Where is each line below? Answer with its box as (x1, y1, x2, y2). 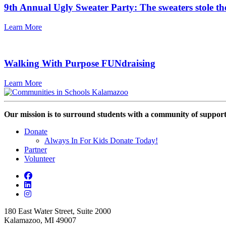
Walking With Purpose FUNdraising (4, 58, 155, 69)
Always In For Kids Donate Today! (44, 136, 158, 145)
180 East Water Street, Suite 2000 (4, 206, 111, 215)
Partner (24, 145, 47, 154)
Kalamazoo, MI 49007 (4, 215, 76, 224)
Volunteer (24, 154, 55, 163)
